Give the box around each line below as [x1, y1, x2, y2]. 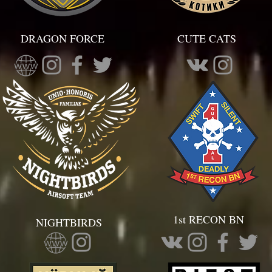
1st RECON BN [169, 212, 244, 226]
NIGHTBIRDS [36, 215, 102, 229]
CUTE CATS [177, 31, 236, 46]
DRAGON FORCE [21, 31, 104, 46]
